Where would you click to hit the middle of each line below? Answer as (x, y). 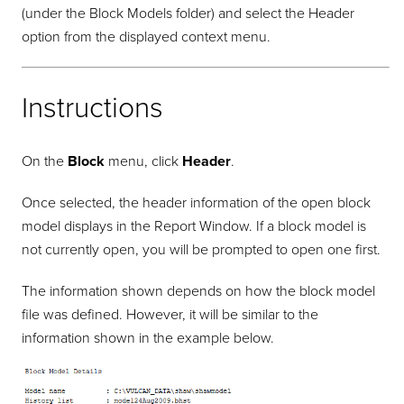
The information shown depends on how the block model (199, 291)
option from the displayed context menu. (147, 37)
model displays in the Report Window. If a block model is (194, 226)
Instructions (93, 109)
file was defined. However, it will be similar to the (170, 314)
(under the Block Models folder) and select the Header (188, 13)
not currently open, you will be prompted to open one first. (202, 249)
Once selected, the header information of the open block (197, 202)
